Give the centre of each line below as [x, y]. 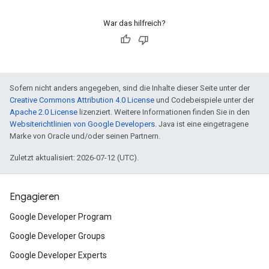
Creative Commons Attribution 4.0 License [82, 100]
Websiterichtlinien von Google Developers [82, 124]
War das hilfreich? [134, 23]
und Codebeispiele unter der [204, 100]
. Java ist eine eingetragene [202, 124]
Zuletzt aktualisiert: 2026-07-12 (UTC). [74, 158]
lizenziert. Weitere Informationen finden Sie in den [164, 112]
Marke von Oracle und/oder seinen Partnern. [85, 136]
